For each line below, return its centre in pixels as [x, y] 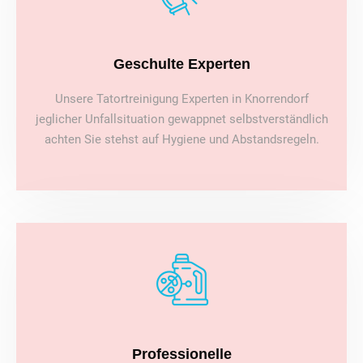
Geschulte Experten [181, 64]
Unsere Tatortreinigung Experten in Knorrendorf [181, 99]
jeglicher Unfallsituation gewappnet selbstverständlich [181, 120]
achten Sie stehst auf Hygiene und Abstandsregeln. [181, 140]
